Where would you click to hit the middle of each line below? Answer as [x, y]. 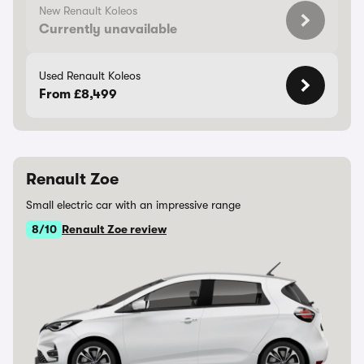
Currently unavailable [108, 29]
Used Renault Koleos [90, 76]
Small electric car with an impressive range [133, 205]
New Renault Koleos [88, 11]
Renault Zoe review [114, 229]
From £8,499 [78, 94]
